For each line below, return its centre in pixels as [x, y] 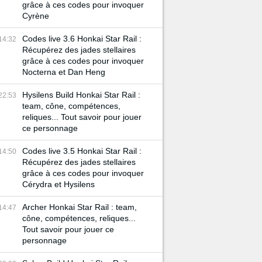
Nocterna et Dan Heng [64, 72]
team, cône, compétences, [71, 106]
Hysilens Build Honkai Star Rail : [81, 95]
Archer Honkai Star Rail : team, [80, 207]
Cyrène [36, 16]
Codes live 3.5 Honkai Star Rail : [82, 151]
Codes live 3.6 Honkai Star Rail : [82, 39]
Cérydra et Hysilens [58, 184]
